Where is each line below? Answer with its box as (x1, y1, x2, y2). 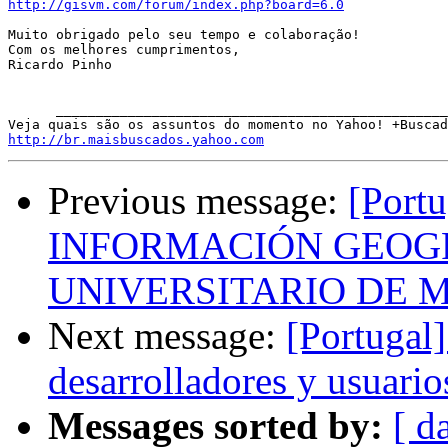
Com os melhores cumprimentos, (8, 42, 248, 58)
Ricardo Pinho (8, 57, 120, 73)
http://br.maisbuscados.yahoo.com (8, 132, 264, 148)
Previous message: (48, 179, 348, 223)
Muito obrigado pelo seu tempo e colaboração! (8, 27, 368, 43)
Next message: (48, 314, 286, 358)
